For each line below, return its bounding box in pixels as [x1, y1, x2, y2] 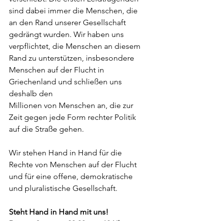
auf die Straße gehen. [9, 124, 84, 134]
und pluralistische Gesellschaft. [9, 184, 117, 193]
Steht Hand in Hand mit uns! [9, 207, 109, 217]
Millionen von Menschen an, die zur [9, 101, 135, 110]
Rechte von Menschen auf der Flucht [9, 160, 139, 169]
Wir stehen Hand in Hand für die [9, 148, 124, 157]
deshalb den [9, 89, 53, 98]
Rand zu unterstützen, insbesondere [9, 53, 136, 63]
